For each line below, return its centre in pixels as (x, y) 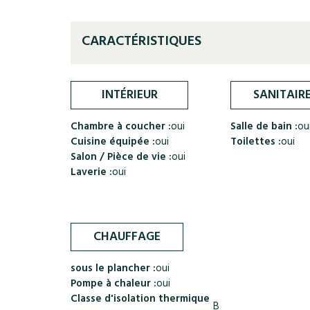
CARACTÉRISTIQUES (142, 43)
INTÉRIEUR (129, 96)
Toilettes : (256, 143)
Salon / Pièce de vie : (121, 158)
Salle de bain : (264, 128)
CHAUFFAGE (127, 238)
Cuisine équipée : (113, 143)
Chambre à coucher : (121, 128)
